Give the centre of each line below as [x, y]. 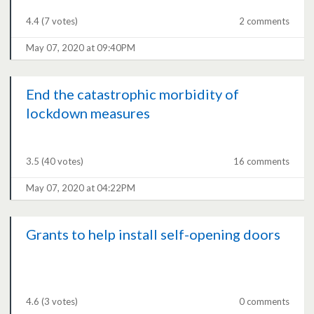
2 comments [264, 21]
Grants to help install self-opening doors [153, 234]
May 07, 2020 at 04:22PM [81, 188]
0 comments [264, 302]
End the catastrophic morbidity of [133, 94]
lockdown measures [88, 113]
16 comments [261, 162]
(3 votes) [60, 302]
